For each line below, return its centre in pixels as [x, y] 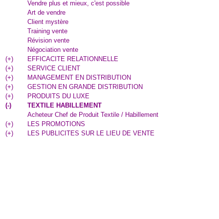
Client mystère [48, 22]
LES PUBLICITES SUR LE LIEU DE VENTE [91, 133]
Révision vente [48, 40]
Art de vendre [46, 12]
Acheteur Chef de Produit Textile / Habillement [93, 115]
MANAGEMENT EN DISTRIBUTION [79, 77]
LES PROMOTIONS [56, 124]
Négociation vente [53, 50]
